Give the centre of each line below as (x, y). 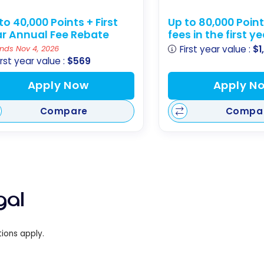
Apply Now (58, 85)
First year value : (217, 49)
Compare (64, 111)
